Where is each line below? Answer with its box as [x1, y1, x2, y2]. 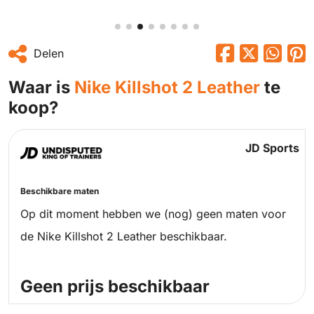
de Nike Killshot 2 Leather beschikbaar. [20, 229, 227, 243]
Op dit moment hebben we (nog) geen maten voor [20, 207, 286, 221]
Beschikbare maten [20, 186, 99, 196]
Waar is [8, 77, 74, 97]
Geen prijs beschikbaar [20, 276, 210, 296]
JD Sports [245, 141, 299, 155]
